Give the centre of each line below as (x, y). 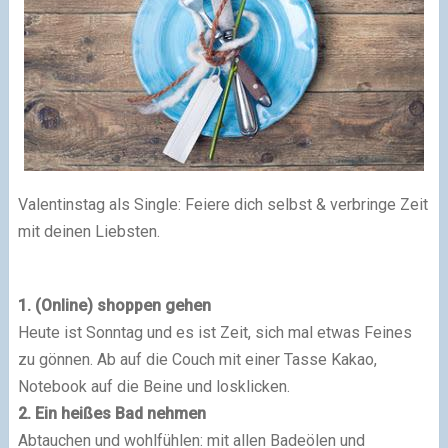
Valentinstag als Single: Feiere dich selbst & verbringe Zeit (222, 204)
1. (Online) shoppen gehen (114, 305)
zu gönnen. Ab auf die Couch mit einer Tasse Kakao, (197, 359)
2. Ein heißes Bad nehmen (111, 413)
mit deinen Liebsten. (88, 231)
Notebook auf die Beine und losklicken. (153, 386)
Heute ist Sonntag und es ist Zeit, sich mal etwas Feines (214, 332)
